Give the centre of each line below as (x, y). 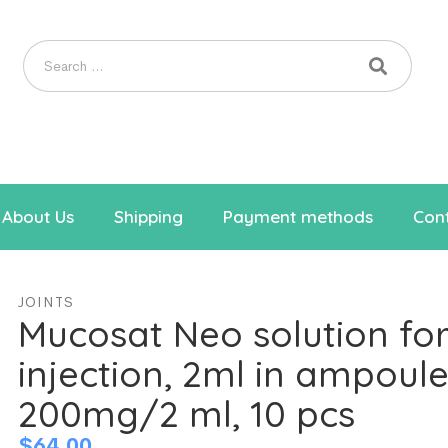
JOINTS (45, 302)
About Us (38, 216)
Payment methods (298, 216)
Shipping (148, 216)
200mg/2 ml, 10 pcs (186, 413)
